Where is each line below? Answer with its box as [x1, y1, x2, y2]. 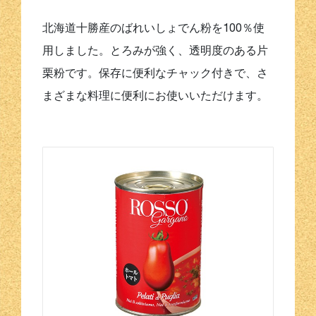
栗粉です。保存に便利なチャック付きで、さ [42, 66, 268, 79]
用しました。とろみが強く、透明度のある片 [42, 43, 268, 56]
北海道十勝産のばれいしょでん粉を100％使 [42, 20, 265, 34]
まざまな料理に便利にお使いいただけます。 [42, 88, 268, 102]
